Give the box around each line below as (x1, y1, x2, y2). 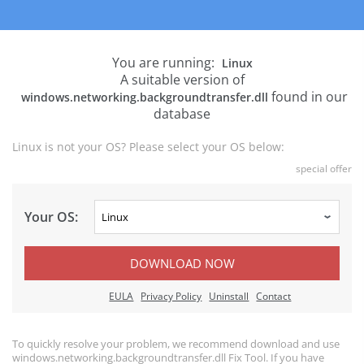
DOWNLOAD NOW (129, 255, 235, 271)
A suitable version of (119, 71, 245, 89)
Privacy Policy (141, 289, 202, 303)
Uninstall (209, 289, 249, 303)
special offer (296, 162, 352, 175)
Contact (256, 289, 292, 303)
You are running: (111, 54, 218, 71)
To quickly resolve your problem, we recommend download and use (12, 336, 340, 351)
